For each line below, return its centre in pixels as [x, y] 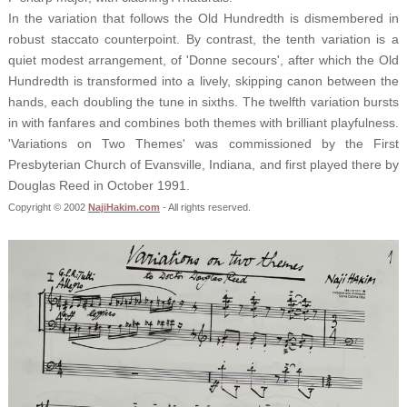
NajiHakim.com [124, 208]
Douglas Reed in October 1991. [99, 186]
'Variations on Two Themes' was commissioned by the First [203, 144]
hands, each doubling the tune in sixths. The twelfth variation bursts [203, 102]
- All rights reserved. [205, 208]
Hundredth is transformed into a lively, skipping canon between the [203, 81]
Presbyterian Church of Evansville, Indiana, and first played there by [203, 165]
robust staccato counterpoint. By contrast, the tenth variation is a [203, 40]
